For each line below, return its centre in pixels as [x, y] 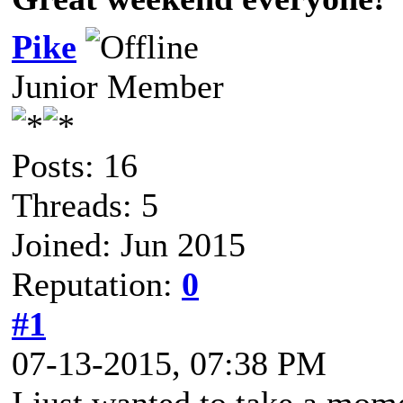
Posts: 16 [75, 166]
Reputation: [97, 284]
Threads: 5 [85, 205]
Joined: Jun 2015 [129, 245]
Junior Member [118, 86]
